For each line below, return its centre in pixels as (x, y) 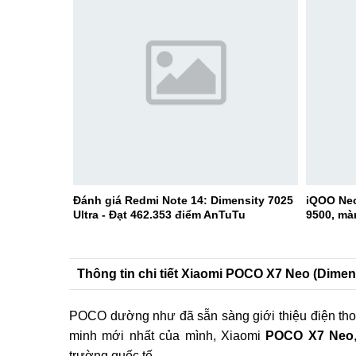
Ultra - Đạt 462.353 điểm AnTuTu (159, 214)
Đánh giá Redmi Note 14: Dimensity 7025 (183, 200)
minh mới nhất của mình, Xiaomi (168, 335)
